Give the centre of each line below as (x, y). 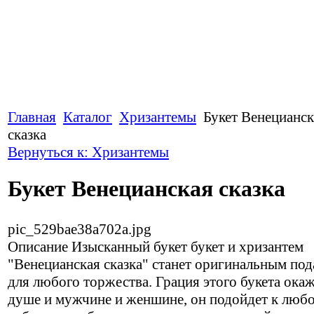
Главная (32, 117)
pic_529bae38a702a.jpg (80, 229)
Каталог (88, 117)
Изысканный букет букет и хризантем (186, 246)
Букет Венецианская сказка (146, 189)
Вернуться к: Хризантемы (88, 152)
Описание (38, 246)
